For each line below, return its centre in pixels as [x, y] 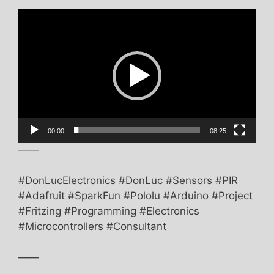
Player [33, 31]
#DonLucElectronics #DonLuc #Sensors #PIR [128, 181]
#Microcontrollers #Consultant [92, 227]
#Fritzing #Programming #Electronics [109, 211]
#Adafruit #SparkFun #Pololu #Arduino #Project [135, 196]
